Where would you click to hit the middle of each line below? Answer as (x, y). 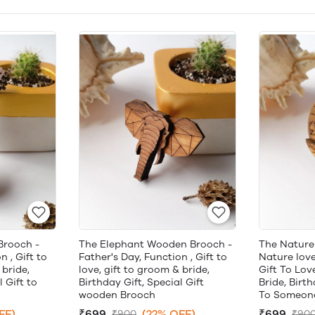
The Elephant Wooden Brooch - (155, 244)
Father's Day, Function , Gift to (153, 257)
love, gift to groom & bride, (144, 270)
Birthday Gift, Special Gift (141, 282)
